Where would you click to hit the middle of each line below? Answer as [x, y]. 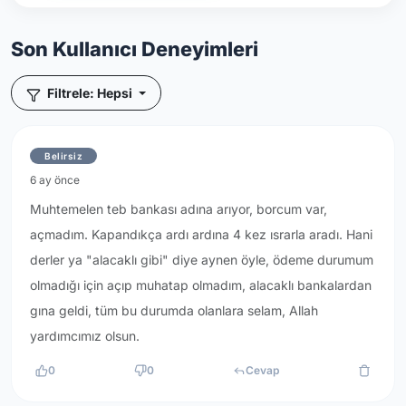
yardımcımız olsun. [85, 336]
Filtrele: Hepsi [90, 93]
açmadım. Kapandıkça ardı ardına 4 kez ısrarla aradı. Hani [201, 235]
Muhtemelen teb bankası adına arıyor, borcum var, [179, 209]
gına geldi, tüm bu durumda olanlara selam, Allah [174, 311]
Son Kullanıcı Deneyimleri [135, 49]
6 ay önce [55, 180]
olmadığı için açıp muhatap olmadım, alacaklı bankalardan [201, 285]
